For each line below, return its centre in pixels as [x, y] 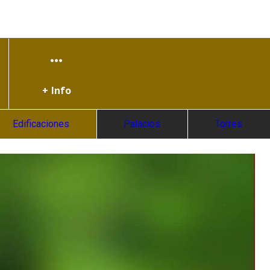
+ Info [57, 90]
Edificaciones [41, 124]
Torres [229, 124]
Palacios [142, 124]
